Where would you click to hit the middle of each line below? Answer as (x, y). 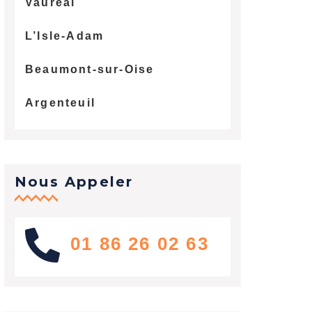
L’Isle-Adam (64, 36)
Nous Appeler (74, 181)
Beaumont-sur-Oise (89, 69)
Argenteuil (60, 102)
